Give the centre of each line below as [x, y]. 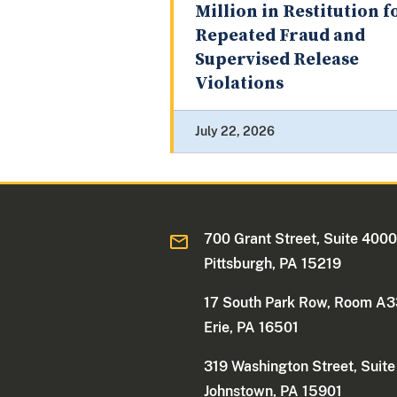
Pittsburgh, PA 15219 [273, 264]
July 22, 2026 [235, 132]
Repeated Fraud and [280, 36]
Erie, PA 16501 [252, 328]
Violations [239, 84]
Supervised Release [277, 60]
